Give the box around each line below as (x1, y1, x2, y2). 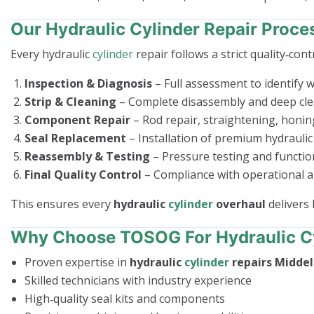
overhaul (213, 196, 266, 212)
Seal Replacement (25, 130, 126, 146)
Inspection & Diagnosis (25, 75, 152, 91)
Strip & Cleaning (25, 93, 116, 109)
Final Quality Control (25, 166, 142, 182)
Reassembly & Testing (25, 148, 150, 164)
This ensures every (11, 196, 114, 212)
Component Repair (25, 111, 130, 128)
